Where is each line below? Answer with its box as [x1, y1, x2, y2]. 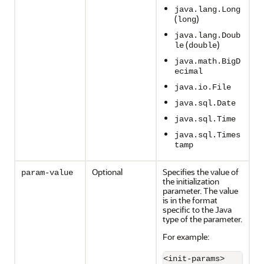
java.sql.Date [174, 98, 236, 108]
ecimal [174, 67, 203, 76]
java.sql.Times [174, 130, 240, 140]
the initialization [163, 176, 219, 187]
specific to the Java [163, 204, 232, 215]
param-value [21, 168, 73, 177]
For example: [163, 231, 209, 242]
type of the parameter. [163, 213, 242, 225]
